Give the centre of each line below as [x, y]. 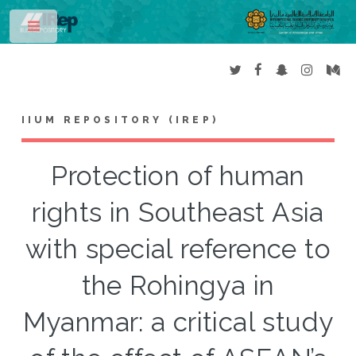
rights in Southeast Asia [178, 213]
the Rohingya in [178, 286]
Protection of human [178, 176]
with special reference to [178, 250]
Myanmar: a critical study [178, 323]
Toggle [85, 29]
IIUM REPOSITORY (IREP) [120, 120]
